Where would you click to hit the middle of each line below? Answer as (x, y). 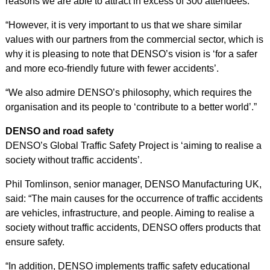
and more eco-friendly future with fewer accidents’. (112, 68)
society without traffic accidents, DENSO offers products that (133, 227)
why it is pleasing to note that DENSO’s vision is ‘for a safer (131, 54)
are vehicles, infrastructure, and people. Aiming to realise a (130, 213)
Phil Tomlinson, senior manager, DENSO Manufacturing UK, (133, 184)
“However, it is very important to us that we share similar (123, 25)
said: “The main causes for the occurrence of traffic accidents (134, 198)
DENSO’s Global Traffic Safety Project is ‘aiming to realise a (133, 145)
